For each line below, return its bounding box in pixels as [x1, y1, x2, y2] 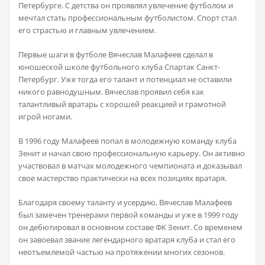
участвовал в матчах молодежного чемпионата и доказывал [18, 160, 242, 172]
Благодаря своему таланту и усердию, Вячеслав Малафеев [18, 197, 232, 208]
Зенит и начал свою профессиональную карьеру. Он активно [18, 148, 245, 159]
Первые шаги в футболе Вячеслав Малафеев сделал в [18, 49, 213, 60]
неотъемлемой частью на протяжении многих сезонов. [18, 247, 225, 258]
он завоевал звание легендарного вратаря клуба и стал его [18, 234, 235, 245]
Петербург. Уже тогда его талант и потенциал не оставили [18, 74, 232, 85]
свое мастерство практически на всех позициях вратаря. [18, 173, 227, 184]
